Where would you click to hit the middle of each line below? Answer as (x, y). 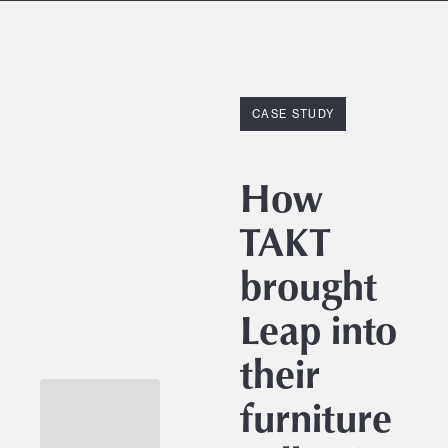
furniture (316, 417)
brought (308, 285)
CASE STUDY (293, 114)
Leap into (318, 329)
